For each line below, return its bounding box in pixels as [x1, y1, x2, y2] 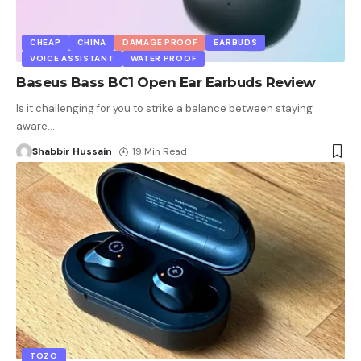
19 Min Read [132, 144, 188, 158]
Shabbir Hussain [32, 144, 112, 158]
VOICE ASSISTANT [30, 52, 114, 64]
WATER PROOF [130, 52, 197, 64]
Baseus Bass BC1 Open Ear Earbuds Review [16, 73, 316, 90]
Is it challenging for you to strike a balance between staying [16, 101, 313, 115]
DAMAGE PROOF [122, 36, 198, 48]
